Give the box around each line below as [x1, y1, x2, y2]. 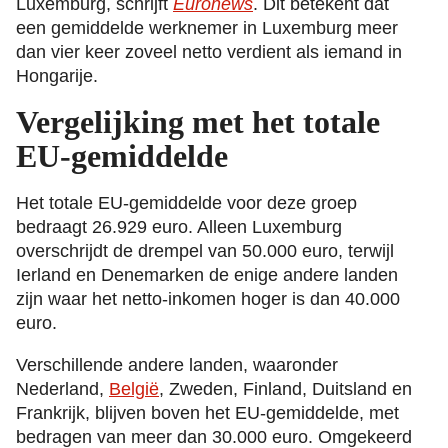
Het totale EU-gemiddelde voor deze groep [16, 193, 357, 214]
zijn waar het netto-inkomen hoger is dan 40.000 [16, 289, 400, 310]
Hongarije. [16, 66, 98, 87]
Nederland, [16, 378, 109, 399]
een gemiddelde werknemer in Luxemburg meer [16, 18, 398, 39]
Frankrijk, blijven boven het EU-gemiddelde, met [16, 402, 399, 423]
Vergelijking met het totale [16, 104, 380, 140]
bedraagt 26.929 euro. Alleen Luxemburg [16, 217, 342, 238]
